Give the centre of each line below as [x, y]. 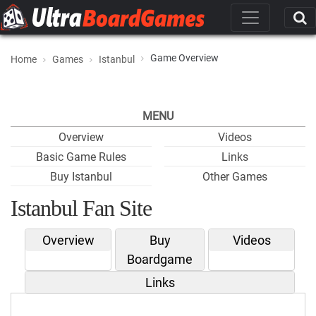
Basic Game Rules [81, 157]
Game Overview [184, 58]
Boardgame [160, 259]
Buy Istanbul [81, 177]
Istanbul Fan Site [81, 208]
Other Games [235, 177]
